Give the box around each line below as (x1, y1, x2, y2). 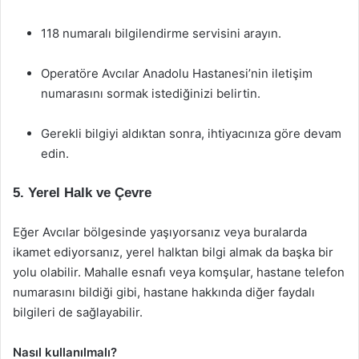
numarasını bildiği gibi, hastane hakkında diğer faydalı (13, 284, 315, 300)
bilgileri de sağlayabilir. (13, 305, 143, 320)
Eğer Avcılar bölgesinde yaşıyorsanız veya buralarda (13, 224, 307, 240)
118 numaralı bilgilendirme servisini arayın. (41, 26, 281, 41)
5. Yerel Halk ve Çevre (13, 185, 151, 200)
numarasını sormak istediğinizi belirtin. (41, 86, 260, 101)
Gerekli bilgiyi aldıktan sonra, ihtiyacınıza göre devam (41, 126, 341, 141)
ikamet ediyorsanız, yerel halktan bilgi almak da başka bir (13, 244, 333, 260)
